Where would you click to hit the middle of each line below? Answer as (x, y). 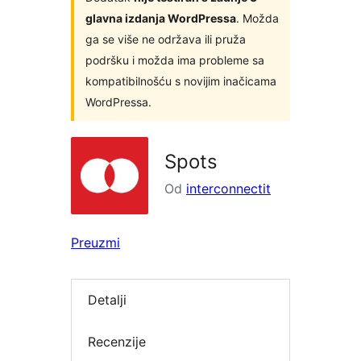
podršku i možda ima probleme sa (175, 60)
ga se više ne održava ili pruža (166, 39)
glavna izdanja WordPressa (161, 19)
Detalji (107, 300)
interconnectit (228, 189)
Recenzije (117, 341)
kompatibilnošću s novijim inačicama (181, 81)
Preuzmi (95, 243)
